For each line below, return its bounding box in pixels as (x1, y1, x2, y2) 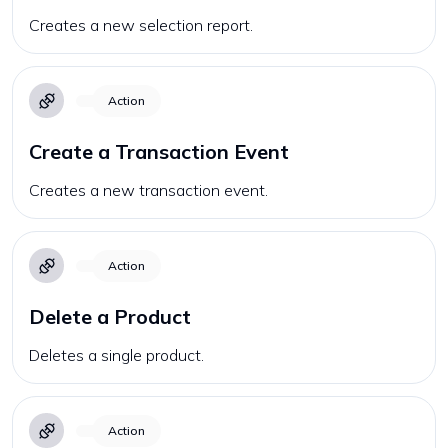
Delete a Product (29, 304, 191, 329)
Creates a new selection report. (29, 15, 253, 35)
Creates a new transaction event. (29, 180, 268, 200)
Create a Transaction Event (29, 139, 289, 164)
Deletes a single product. (29, 345, 204, 365)
